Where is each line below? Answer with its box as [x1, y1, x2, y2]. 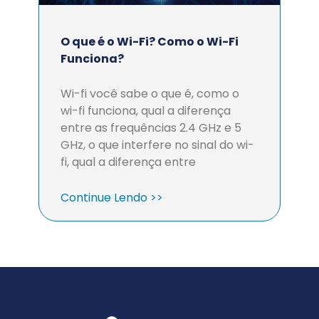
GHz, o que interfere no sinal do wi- [61, 137, 254, 153]
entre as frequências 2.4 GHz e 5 [61, 120, 241, 136]
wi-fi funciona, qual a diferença [61, 103, 231, 119]
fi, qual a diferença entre [61, 154, 196, 170]
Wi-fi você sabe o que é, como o [61, 85, 239, 102]
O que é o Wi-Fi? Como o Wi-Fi [61, 33, 239, 50]
